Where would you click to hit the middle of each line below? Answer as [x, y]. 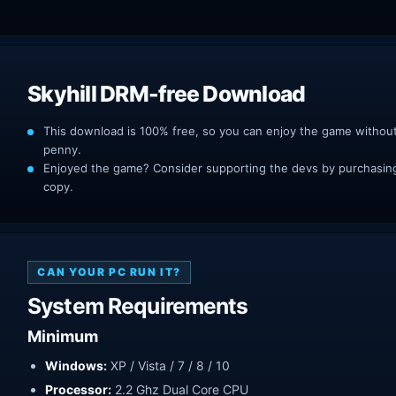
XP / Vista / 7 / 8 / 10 [168, 366]
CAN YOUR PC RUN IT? [109, 272]
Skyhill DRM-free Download [167, 94]
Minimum [63, 337]
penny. [62, 149]
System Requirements [138, 306]
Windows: [76, 366]
